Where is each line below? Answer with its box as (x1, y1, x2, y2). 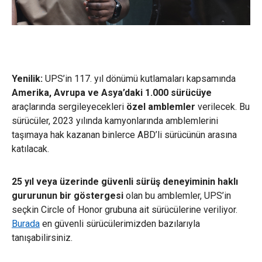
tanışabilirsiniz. (12, 232, 73, 243)
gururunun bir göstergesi (12, 189, 123, 201)
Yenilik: (12, 73, 43, 84)
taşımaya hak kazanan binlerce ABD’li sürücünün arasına (12, 129, 237, 140)
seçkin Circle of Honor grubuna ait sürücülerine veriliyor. (12, 204, 237, 215)
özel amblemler (126, 101, 195, 112)
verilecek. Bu (195, 101, 250, 112)
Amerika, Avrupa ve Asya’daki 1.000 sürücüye (12, 87, 212, 98)
